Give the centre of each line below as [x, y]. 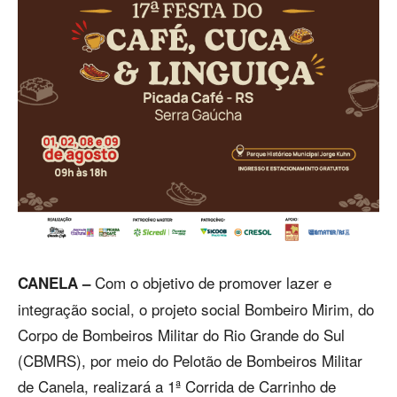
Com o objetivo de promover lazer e [211, 283]
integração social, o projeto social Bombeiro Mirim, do [196, 309]
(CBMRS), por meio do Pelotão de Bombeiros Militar [190, 361]
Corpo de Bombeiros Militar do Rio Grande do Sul [181, 335]
